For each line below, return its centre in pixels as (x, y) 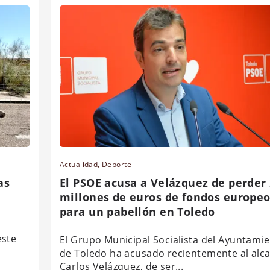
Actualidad (79, 164)
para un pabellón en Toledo (137, 211)
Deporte (117, 164)
